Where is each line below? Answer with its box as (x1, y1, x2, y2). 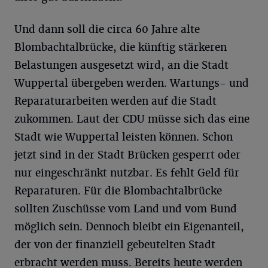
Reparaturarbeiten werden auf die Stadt (14, 94, 217, 108)
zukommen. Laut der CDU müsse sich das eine (14, 112, 249, 126)
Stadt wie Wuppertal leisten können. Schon (14, 130, 233, 144)
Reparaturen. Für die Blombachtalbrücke (14, 184, 222, 197)
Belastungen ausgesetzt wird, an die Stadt (14, 58, 229, 72)
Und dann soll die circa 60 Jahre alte (14, 22, 200, 36)
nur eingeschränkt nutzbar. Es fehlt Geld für (14, 166, 239, 179)
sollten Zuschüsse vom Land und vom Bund (14, 202, 237, 215)
